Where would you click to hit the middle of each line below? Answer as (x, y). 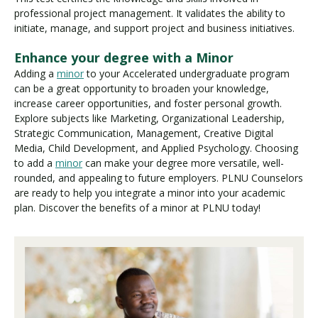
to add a (35, 163)
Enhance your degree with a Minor (124, 57)
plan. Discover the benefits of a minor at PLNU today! (137, 207)
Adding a (35, 73)
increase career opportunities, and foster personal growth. (148, 103)
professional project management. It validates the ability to (150, 13)
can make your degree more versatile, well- (183, 163)
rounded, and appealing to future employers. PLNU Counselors (159, 177)
